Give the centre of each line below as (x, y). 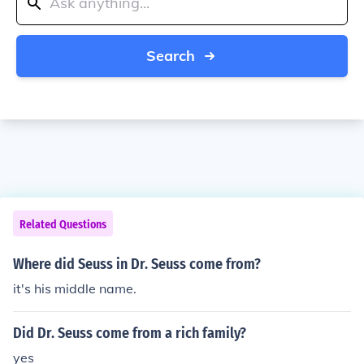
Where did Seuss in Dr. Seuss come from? (137, 264)
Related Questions (63, 225)
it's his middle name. (75, 288)
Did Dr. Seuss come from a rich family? (130, 333)
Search (171, 56)
